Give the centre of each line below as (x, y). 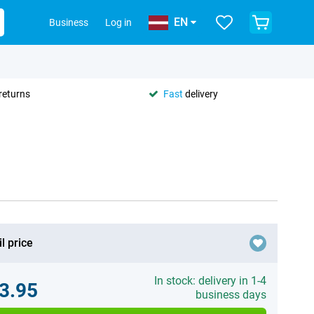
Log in (118, 22)
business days (231, 295)
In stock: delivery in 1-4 (210, 281)
